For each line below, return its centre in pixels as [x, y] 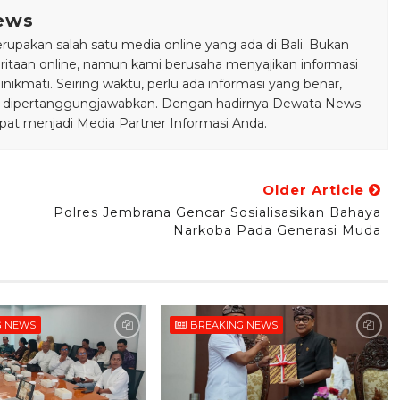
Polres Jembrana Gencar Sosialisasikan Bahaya [217, 213]
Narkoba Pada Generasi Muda [277, 231]
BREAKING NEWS [233, 325]
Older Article [315, 190]
